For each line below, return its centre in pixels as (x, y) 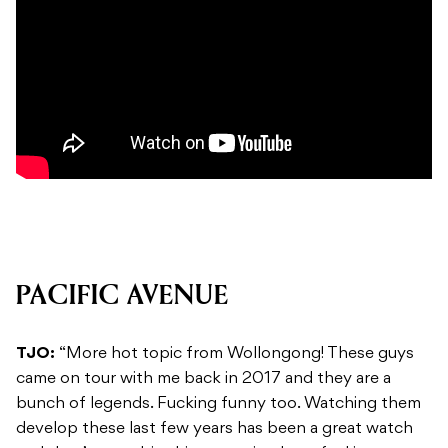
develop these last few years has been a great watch (214, 429)
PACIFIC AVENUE (122, 296)
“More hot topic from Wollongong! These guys (236, 354)
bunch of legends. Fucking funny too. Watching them (218, 404)
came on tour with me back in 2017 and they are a (203, 379)
